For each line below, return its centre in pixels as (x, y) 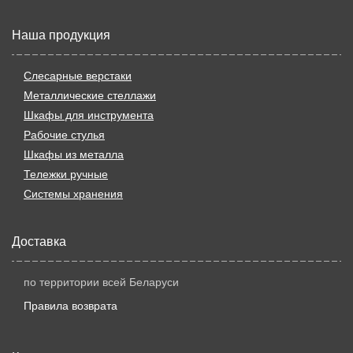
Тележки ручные (66, 173)
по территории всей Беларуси (101, 281)
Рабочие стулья (64, 134)
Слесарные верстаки (78, 74)
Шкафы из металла (74, 153)
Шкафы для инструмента (89, 114)
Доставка (39, 240)
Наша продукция (61, 34)
